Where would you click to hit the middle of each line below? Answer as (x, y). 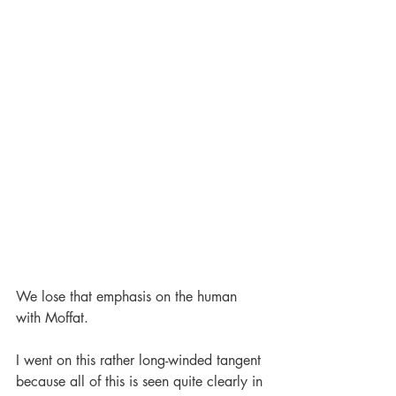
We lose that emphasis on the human (129, 297)
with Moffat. (54, 318)
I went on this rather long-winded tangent (141, 361)
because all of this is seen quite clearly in (141, 382)
